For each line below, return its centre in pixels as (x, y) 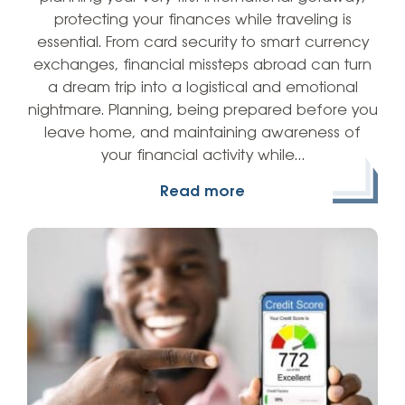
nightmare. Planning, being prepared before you (202, 110)
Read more (202, 192)
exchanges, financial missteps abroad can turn (202, 65)
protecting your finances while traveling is (202, 20)
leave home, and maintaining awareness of (202, 133)
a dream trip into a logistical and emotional (202, 88)
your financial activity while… (202, 155)
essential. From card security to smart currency (202, 42)
